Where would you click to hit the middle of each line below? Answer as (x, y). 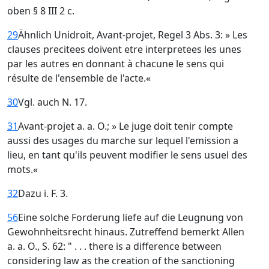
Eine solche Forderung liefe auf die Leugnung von (131, 217)
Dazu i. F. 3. (43, 193)
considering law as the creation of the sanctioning (121, 261)
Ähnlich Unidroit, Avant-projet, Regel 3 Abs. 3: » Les (133, 35)
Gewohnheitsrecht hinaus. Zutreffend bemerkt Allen (126, 232)
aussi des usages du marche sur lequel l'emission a (123, 141)
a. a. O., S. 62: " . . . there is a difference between (114, 246)
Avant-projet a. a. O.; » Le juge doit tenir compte (125, 126)
